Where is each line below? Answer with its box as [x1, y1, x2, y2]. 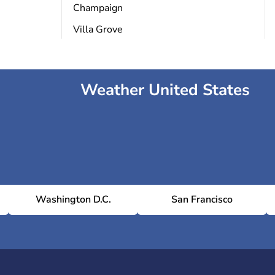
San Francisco [171, 193, 233, 206]
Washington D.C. [35, 193, 111, 206]
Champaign [72, 1, 123, 15]
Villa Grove [72, 23, 123, 36]
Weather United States [80, 79, 250, 101]
